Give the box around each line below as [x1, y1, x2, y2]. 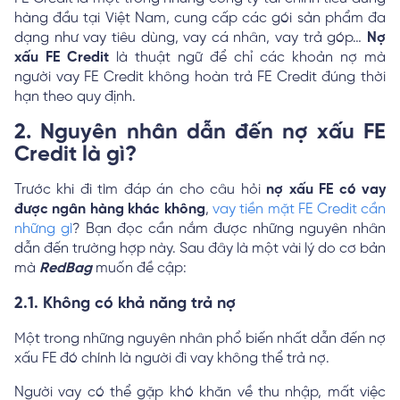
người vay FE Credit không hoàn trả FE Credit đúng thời [14, 69, 386, 85]
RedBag [39, 260, 92, 276]
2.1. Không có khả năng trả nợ [14, 295, 236, 312]
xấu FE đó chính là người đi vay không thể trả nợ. [14, 350, 329, 366]
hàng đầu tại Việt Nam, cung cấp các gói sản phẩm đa [14, 10, 386, 26]
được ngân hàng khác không [14, 201, 205, 217]
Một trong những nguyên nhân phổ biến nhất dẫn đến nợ [14, 330, 386, 346]
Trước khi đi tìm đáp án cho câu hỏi [14, 181, 267, 197]
